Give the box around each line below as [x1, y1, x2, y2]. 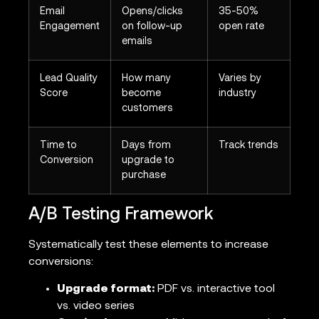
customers [122, 103, 173, 114]
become [122, 88, 161, 99]
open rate [219, 21, 264, 32]
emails [122, 36, 152, 47]
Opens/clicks [122, 6, 183, 17]
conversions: [28, 256, 93, 268]
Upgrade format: [57, 283, 155, 296]
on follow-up [122, 21, 182, 32]
